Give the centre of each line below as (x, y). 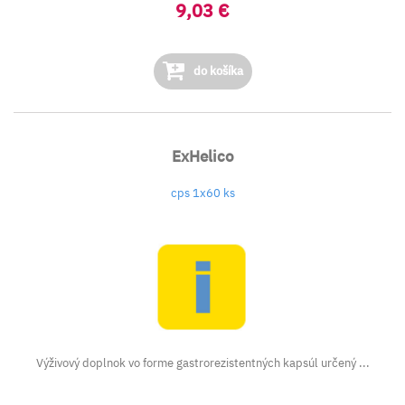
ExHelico (202, 156)
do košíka (217, 71)
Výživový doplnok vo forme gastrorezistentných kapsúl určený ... (202, 363)
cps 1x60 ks (202, 193)
